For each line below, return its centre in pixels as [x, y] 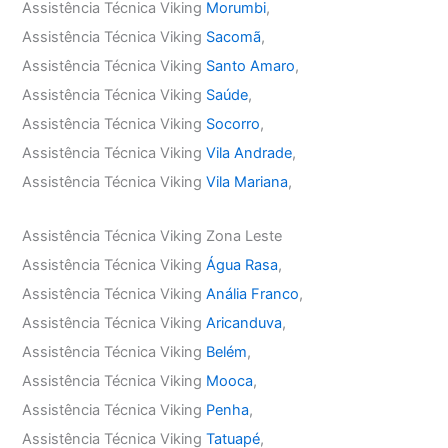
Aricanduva [244, 323]
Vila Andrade [249, 152]
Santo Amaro [251, 65]
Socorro [233, 123]
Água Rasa [242, 265]
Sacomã [234, 36]
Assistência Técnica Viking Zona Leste [152, 236]
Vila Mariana [247, 181]
